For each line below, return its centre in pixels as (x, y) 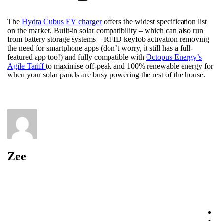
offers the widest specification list (154, 21)
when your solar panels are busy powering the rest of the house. (106, 74)
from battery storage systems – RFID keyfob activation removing (108, 39)
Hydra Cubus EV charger (62, 21)
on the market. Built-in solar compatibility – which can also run (105, 30)
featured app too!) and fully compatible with (77, 57)
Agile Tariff (27, 66)
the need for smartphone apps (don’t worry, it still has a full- (100, 48)
